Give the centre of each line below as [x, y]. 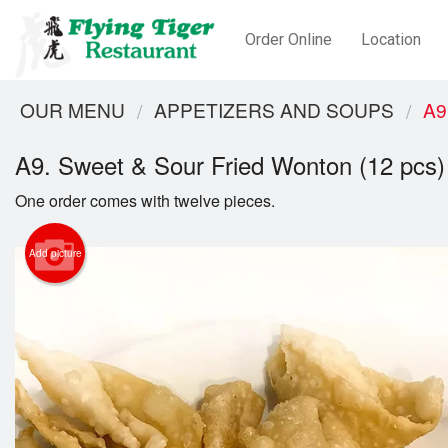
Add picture [55, 253]
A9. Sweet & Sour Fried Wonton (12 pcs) [230, 165]
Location [390, 39]
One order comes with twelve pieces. [145, 201]
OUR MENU [72, 109]
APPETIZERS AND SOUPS [274, 109]
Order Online [288, 39]
